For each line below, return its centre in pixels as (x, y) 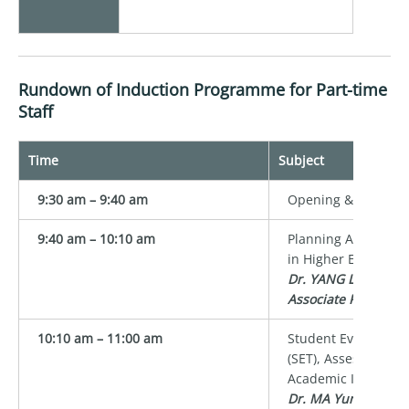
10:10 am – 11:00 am (100, 338)
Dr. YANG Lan (329, 278)
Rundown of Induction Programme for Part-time (203, 89)
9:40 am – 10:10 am (96, 238)
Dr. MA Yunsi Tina (342, 398)
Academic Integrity (345, 378)
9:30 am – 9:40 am (93, 199)
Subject (301, 160)
